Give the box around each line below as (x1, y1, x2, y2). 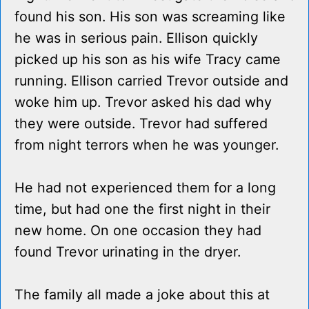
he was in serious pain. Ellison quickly (14, 30, 258, 47)
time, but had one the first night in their (14, 201, 270, 218)
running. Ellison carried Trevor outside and (14, 72, 288, 90)
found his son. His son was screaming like (14, 8, 286, 26)
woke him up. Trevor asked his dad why (14, 94, 272, 111)
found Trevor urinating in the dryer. (14, 243, 241, 261)
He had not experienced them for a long (14, 179, 276, 197)
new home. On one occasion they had (14, 222, 261, 239)
